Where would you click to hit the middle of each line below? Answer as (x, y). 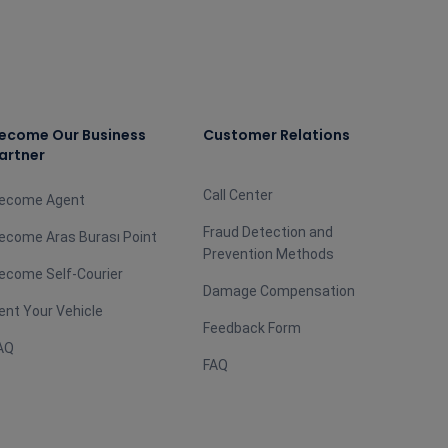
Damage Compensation (278, 291)
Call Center (237, 195)
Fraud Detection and (267, 232)
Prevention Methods (268, 254)
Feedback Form (251, 328)
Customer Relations (276, 135)
